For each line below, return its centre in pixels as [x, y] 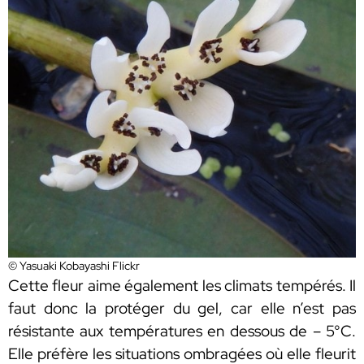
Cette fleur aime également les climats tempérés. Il [182, 285]
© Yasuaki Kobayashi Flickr [74, 265]
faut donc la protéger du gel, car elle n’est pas [182, 308]
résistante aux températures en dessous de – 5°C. [182, 331]
